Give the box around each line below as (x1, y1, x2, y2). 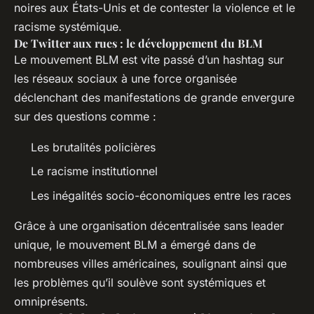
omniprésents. (14, 294, 88, 308)
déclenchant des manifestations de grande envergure (14, 90, 294, 105)
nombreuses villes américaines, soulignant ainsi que (14, 256, 287, 271)
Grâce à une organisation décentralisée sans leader (14, 218, 284, 233)
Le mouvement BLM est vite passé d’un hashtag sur (14, 53, 284, 67)
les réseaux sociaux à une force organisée (14, 71, 237, 86)
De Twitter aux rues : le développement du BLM (14, 36, 263, 51)
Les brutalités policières (31, 140, 156, 155)
